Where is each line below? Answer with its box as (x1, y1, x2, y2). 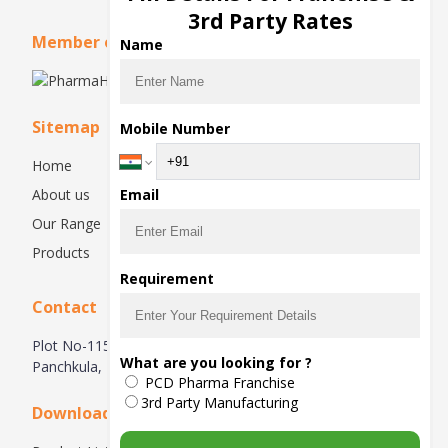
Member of (32, 31, 122, 53)
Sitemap (32, 116, 100, 138)
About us (32, 185, 90, 204)
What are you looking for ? (120, 353, 312, 372)
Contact (32, 296, 97, 318)
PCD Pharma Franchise (141, 373, 295, 392)
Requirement (120, 269, 214, 288)
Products (32, 243, 90, 262)
